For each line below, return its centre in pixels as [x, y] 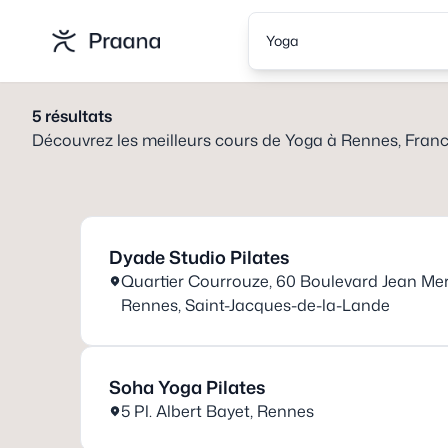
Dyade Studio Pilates [199, 257]
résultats [77, 116]
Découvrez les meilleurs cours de [158, 140]
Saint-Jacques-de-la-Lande [287, 305]
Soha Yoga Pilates [187, 387]
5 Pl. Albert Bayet [185, 411]
